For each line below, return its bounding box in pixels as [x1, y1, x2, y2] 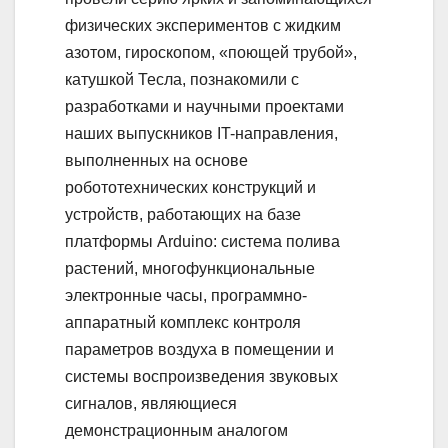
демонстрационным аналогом [65, 421, 288, 439]
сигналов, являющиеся [65, 394, 237, 412]
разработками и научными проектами [65, 97, 344, 115]
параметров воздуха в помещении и [65, 340, 334, 358]
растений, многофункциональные [65, 259, 315, 277]
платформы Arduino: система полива [65, 232, 340, 250]
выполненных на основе [65, 151, 248, 169]
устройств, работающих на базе [65, 205, 301, 223]
